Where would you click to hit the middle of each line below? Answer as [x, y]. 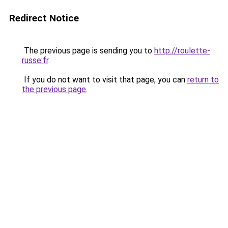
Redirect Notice [44, 18]
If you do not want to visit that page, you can [105, 80]
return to [203, 80]
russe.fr [35, 60]
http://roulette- [182, 51]
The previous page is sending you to [88, 51]
